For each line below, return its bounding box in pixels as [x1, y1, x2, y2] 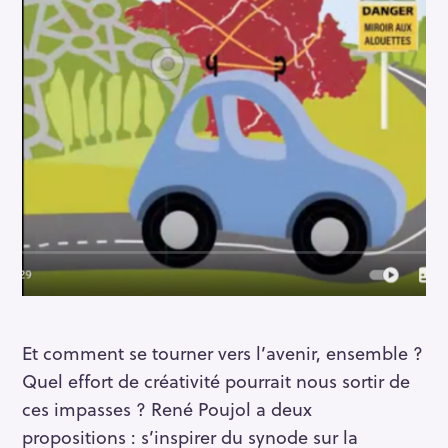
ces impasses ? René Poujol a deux [22, 394, 312, 422]
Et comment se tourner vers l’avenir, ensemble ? [22, 338, 423, 366]
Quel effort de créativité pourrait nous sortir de [22, 366, 410, 394]
